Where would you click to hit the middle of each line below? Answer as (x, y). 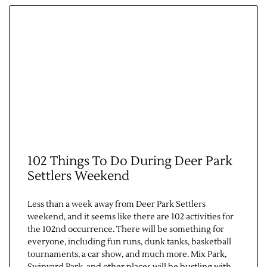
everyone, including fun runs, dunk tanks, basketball (129, 242)
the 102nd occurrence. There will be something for (126, 230)
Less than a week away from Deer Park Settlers (117, 205)
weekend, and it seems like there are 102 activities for (131, 217)
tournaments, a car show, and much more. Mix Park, (127, 255)
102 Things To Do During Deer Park (130, 162)
